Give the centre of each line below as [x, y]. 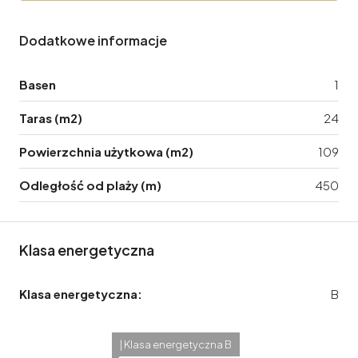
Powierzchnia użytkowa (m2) [106, 151]
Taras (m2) [51, 117]
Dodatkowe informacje [93, 40]
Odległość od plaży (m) [90, 185]
